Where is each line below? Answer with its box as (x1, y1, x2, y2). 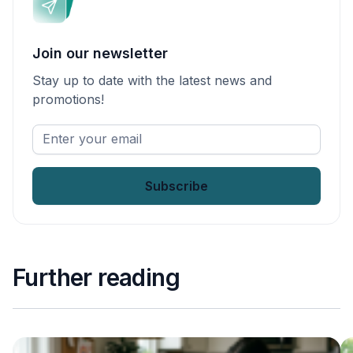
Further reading (13, 262, 180, 292)
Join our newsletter (32, 45, 168, 61)
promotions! (32, 91, 104, 107)
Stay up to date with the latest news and (32, 72, 272, 88)
